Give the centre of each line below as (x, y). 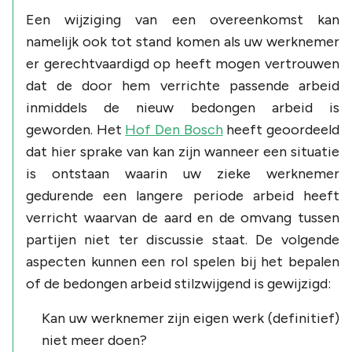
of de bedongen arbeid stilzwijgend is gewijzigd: (178, 283)
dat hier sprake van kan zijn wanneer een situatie (183, 151)
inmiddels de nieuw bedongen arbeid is (183, 107)
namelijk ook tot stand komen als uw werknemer (183, 41)
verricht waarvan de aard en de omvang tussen (183, 217)
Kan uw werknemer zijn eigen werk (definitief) (191, 318)
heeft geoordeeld (281, 129)
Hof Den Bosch (174, 129)
